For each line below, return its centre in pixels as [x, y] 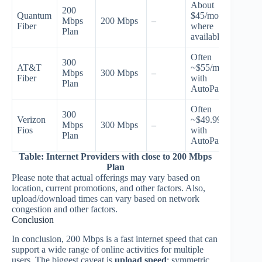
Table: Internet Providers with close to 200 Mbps [116, 156]
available [207, 36]
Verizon [31, 119]
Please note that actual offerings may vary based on [106, 177]
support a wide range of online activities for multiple [108, 249]
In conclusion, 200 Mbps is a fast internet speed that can [115, 239]
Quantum [34, 15]
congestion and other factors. [65, 209]
